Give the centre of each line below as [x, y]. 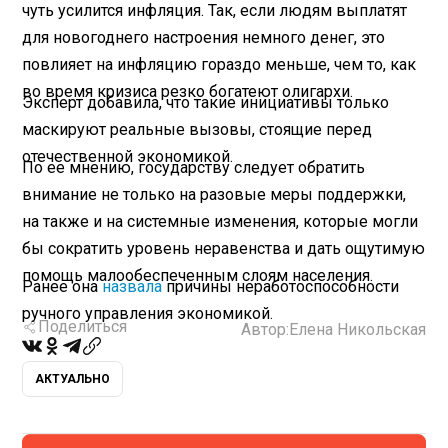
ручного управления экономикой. [148, 313]
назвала [132, 286]
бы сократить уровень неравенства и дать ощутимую [224, 248]
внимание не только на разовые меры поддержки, [214, 194]
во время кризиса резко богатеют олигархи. [188, 91]
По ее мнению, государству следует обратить [194, 167]
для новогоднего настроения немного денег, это [204, 37]
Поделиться [83, 327]
